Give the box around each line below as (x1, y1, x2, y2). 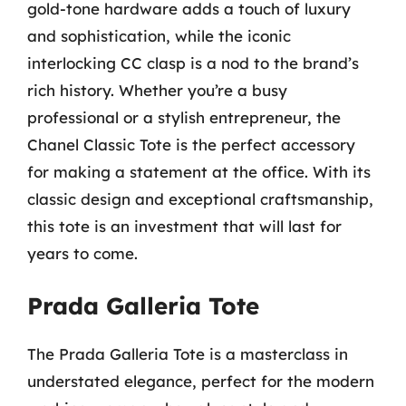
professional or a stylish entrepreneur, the (27, 107, 341, 127)
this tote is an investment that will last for (27, 216, 342, 236)
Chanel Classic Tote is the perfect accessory (27, 134, 355, 154)
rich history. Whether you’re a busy (27, 80, 287, 100)
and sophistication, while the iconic (27, 25, 291, 45)
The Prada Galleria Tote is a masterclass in (27, 344, 348, 363)
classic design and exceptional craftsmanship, (27, 188, 373, 208)
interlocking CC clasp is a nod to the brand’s (27, 53, 359, 72)
